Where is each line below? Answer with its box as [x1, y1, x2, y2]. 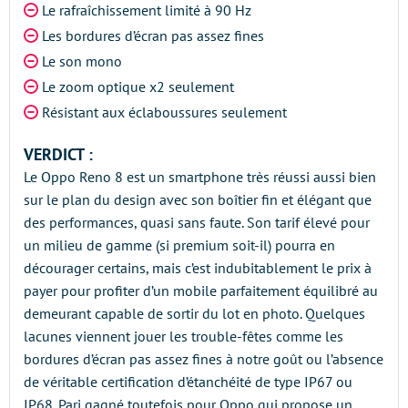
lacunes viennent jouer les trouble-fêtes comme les [24, 327, 343, 345]
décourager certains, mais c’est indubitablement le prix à [24, 259, 372, 277]
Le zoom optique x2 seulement [42, 77, 234, 96]
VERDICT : [24, 144, 93, 165]
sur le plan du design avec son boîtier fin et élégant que [24, 190, 372, 209]
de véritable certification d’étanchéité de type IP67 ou [24, 372, 352, 391]
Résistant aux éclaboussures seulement [42, 103, 287, 121]
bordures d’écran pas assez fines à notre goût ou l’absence [24, 350, 383, 368]
